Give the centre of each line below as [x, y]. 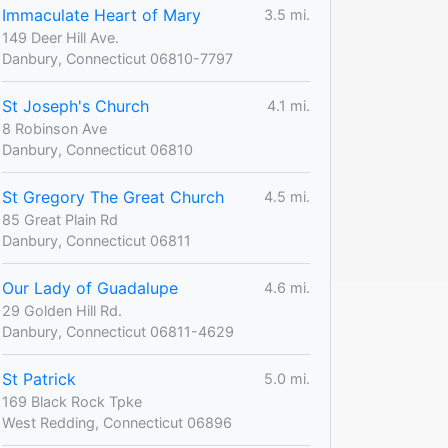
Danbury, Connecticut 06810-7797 [117, 58]
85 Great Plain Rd [60, 219]
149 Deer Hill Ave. [60, 37]
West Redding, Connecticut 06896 [117, 422]
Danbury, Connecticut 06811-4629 [118, 331]
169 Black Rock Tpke [72, 401]
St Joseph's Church [75, 105]
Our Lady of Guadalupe [90, 287]
